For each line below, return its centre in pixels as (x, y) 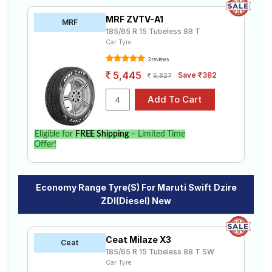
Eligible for (55, 134)
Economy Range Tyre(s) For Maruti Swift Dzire (136, 187)
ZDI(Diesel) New (136, 201)
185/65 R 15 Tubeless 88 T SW (160, 252)
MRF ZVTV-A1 (134, 19)
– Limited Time (157, 134)
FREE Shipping (102, 134)
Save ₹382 (197, 75)
